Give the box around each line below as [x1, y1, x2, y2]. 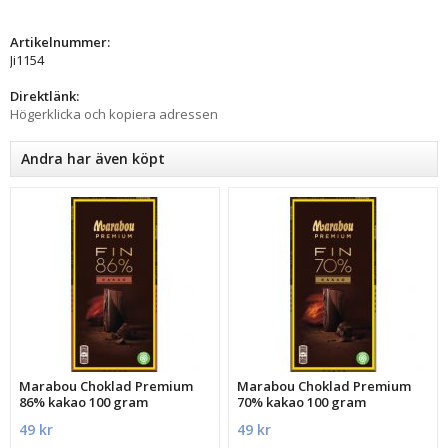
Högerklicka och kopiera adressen [10, 104, 218, 123]
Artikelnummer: [10, 32, 110, 51]
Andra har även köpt [21, 148, 165, 168]
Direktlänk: [10, 86, 79, 105]
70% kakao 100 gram [237, 392, 367, 411]
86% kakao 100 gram [19, 392, 149, 411]
